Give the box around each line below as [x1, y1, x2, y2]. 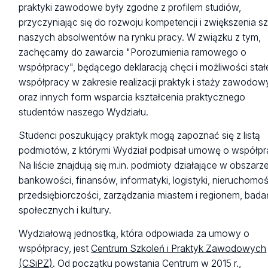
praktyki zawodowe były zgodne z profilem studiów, [19, 1, 242, 13]
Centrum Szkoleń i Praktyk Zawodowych [91, 243, 267, 255]
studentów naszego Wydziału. [19, 106, 149, 118]
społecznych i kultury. [19, 205, 112, 217]
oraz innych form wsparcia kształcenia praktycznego [19, 91, 246, 103]
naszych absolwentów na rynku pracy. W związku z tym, [19, 31, 261, 43]
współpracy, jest [19, 243, 92, 255]
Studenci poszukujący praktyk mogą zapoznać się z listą [19, 130, 261, 142]
